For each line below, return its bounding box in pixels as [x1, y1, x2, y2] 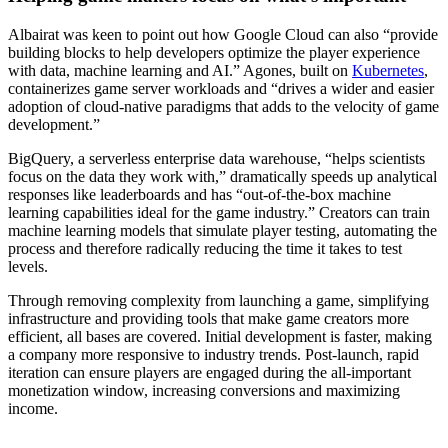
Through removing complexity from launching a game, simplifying [8, 292, 429, 310]
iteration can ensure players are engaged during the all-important [8, 364, 411, 382]
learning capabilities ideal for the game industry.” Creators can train [8, 204, 430, 222]
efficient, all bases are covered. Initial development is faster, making [8, 328, 432, 346]
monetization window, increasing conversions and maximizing [8, 382, 400, 400]
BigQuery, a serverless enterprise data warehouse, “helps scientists [8, 150, 425, 168]
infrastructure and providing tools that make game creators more [8, 310, 409, 328]
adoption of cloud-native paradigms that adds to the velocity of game [8, 98, 439, 116]
